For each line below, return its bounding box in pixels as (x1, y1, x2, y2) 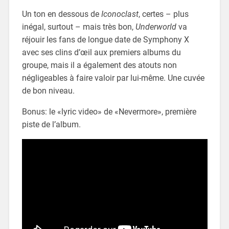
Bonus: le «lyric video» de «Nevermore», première (21, 106, 196, 117)
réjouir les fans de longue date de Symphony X (21, 34, 189, 44)
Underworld (135, 21, 176, 32)
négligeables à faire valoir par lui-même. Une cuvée (21, 73, 204, 83)
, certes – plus (138, 9, 189, 19)
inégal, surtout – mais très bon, (21, 21, 135, 32)
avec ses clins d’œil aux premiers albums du (21, 47, 181, 57)
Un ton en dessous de (21, 9, 101, 19)
